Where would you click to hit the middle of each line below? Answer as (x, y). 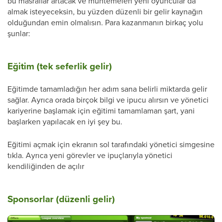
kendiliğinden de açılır (46, 166)
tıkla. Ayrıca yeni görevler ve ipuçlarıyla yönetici (90, 155)
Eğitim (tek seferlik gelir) (60, 66)
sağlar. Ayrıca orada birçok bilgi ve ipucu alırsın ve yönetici (108, 100)
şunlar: (19, 33)
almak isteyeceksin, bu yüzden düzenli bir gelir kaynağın (105, 11)
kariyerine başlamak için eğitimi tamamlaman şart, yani (101, 111)
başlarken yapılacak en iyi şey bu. (65, 121)
